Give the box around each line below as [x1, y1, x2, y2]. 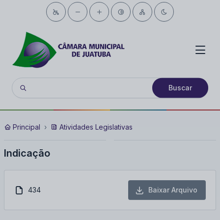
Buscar [168, 83, 192, 92]
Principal [11, 123, 40, 131]
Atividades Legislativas [57, 123, 133, 131]
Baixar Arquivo [148, 186, 197, 194]
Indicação [4, 147, 50, 159]
